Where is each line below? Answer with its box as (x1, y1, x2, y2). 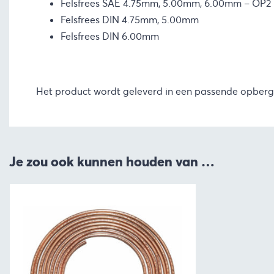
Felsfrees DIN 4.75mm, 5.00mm (60, 13, 199, 27)
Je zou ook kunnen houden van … (9, 153, 215, 171)
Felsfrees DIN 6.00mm (60, 30, 159, 43)
